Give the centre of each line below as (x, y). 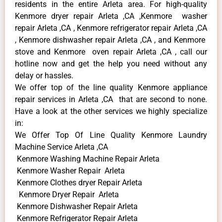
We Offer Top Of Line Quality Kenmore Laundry (111, 135)
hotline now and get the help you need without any (111, 64)
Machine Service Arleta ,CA (61, 147)
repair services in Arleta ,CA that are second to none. (111, 100)
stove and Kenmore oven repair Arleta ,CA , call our (111, 52)
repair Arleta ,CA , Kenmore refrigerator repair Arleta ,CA (111, 28)
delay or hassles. (44, 76)
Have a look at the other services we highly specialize (111, 111)
